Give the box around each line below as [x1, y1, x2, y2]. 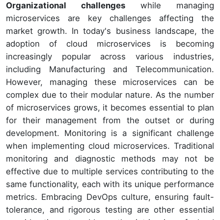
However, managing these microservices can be [6, 77, 214, 87]
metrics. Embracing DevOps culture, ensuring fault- [6, 192, 214, 202]
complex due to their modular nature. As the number [6, 89, 214, 100]
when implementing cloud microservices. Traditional [6, 140, 214, 151]
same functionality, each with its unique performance [6, 179, 214, 189]
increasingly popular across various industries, [6, 51, 214, 61]
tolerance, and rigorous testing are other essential [6, 204, 214, 215]
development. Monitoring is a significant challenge [6, 128, 214, 138]
